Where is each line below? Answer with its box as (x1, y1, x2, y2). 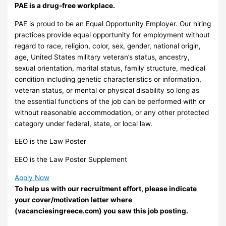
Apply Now (15, 173, 50, 182)
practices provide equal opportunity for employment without (15, 30, 210, 39)
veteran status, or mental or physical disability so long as (15, 86, 200, 94)
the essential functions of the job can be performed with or (15, 97, 206, 105)
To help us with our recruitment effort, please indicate (15, 184, 197, 193)
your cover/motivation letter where (15, 195, 133, 204)
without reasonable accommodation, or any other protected (15, 108, 209, 117)
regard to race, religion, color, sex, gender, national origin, (15, 41, 201, 50)
